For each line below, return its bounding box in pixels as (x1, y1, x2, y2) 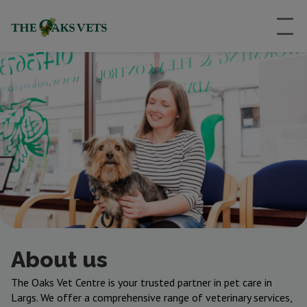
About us (11, 247, 108, 272)
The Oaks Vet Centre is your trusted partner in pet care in (11, 275, 272, 289)
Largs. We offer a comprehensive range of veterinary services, (11, 291, 292, 304)
